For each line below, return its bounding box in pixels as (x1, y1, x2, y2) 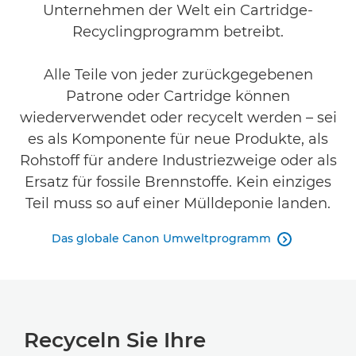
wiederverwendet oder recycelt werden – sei (19, 109, 337, 126)
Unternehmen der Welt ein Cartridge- (43, 2, 313, 19)
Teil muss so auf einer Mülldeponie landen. (25, 195, 331, 212)
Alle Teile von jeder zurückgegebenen (43, 66, 313, 83)
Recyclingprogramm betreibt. (72, 23, 284, 41)
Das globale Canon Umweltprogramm (52, 231, 271, 246)
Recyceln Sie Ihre (24, 327, 206, 353)
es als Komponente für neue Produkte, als (28, 130, 328, 148)
